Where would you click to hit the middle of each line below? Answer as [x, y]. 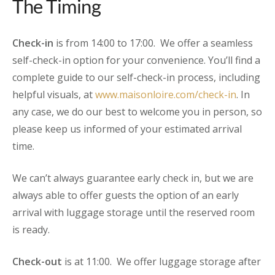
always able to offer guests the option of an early [126, 195]
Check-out [37, 261]
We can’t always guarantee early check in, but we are [133, 178]
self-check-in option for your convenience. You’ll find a [136, 60]
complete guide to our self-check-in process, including [136, 77]
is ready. [32, 230]
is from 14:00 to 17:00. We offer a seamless [153, 43]
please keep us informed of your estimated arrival [127, 129]
